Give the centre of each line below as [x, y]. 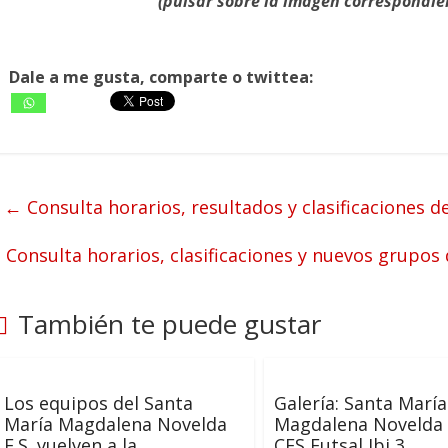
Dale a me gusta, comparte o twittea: [161, 77]
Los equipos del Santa [98, 403]
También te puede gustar [169, 324]
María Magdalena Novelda [115, 424]
